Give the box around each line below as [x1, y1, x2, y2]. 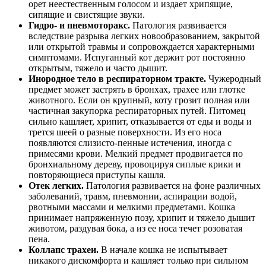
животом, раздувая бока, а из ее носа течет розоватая [28, 223, 242, 234]
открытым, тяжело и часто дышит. [28, 63, 170, 74]
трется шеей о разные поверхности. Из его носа [28, 127, 221, 138]
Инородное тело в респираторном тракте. [28, 74, 206, 84]
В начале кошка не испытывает [99, 245, 227, 255]
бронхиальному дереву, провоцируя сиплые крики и [28, 159, 241, 170]
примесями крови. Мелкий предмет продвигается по [28, 148, 243, 159]
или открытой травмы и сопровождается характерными [28, 42, 255, 52]
